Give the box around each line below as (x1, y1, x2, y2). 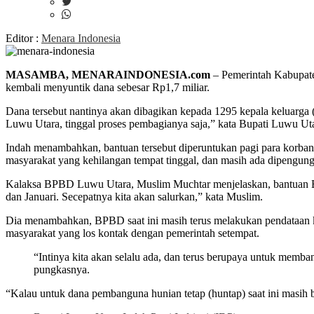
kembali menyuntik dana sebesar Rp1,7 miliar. (6, 81, 210, 93)
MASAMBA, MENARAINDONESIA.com (6, 69, 210, 81)
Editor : (6, 32, 41, 44)
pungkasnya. (34, 264, 90, 275)
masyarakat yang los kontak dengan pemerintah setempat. (6, 227, 259, 239)
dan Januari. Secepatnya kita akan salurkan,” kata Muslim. (6, 191, 263, 203)
